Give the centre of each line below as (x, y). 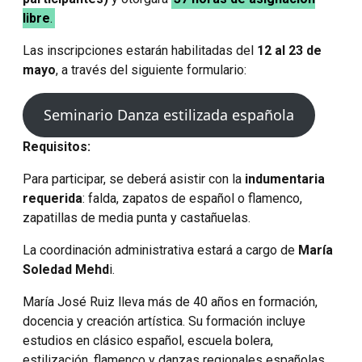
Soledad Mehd (66, 270)
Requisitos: (57, 147)
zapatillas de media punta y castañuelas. (137, 218)
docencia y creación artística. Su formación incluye (164, 322)
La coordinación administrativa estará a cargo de (160, 250)
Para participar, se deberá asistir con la (134, 179)
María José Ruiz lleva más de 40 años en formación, (170, 302)
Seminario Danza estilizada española (168, 115)
